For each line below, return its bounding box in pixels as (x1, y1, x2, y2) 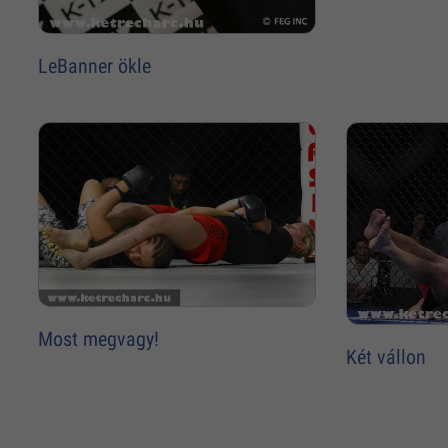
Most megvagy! (38, 326, 160, 351)
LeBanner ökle (38, 53, 152, 78)
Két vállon (345, 344, 426, 369)
